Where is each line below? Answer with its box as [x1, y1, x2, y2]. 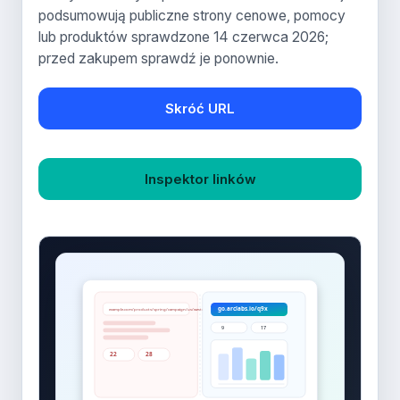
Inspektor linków [144, 171, 256, 187]
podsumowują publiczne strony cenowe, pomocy [38, 7, 346, 24]
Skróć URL [165, 100, 235, 117]
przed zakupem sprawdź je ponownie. [38, 50, 279, 67]
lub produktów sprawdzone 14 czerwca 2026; [38, 29, 329, 46]
